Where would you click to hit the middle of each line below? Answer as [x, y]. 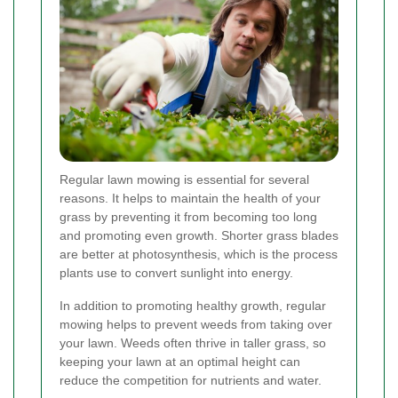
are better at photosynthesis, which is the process [199, 255]
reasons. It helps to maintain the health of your [190, 199]
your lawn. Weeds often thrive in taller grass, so [193, 343]
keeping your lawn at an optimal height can [180, 362]
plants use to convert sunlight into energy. [176, 273]
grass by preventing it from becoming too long [188, 217]
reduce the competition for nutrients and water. [191, 381]
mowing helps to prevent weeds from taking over [196, 325]
